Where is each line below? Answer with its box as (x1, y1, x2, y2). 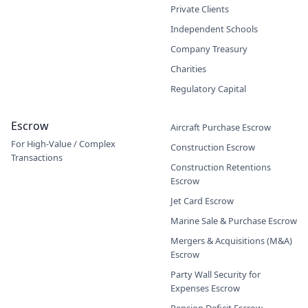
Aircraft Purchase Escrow (170, 121, 271, 133)
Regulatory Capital (170, 82, 246, 95)
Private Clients (170, 3, 229, 15)
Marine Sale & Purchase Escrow (170, 214, 297, 227)
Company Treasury (170, 43, 247, 55)
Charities (170, 63, 206, 75)
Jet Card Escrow (170, 195, 234, 207)
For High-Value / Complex (11, 137, 115, 150)
